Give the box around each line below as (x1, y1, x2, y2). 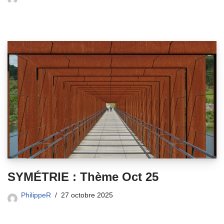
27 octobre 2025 (61, 191, 113, 199)
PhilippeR (21, 191, 51, 199)
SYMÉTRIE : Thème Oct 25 (7, 170, 158, 184)
